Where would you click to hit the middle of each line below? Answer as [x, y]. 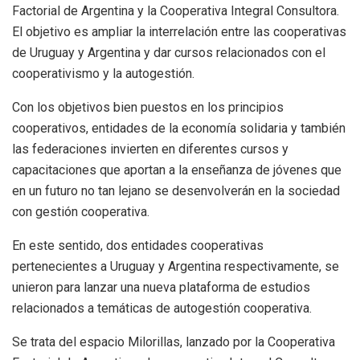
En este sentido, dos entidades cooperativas [138, 246]
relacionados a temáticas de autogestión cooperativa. [162, 309]
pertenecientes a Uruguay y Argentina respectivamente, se [176, 267]
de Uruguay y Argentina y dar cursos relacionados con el [169, 53]
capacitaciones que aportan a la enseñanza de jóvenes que [177, 170]
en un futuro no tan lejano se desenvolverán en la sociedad [176, 191]
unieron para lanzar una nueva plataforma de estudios [161, 288]
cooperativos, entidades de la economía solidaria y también [179, 129]
